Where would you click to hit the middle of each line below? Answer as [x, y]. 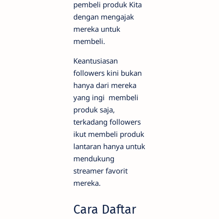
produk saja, [94, 110]
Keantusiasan [96, 61]
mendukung [94, 159]
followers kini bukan [108, 73]
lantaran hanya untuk [109, 146]
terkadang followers [107, 122]
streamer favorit [100, 171]
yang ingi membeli [106, 98]
